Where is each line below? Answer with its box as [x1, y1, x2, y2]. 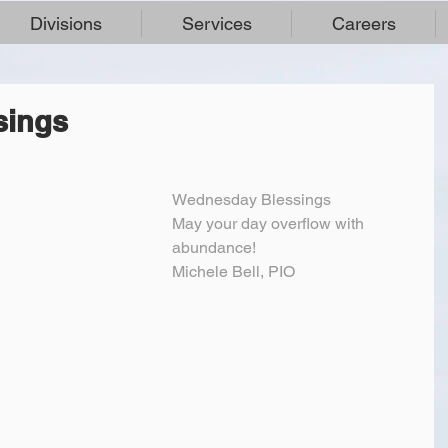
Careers [331, 13, 396, 34]
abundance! [172, 238, 256, 257]
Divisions [29, 13, 102, 34]
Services [181, 13, 252, 34]
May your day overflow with [172, 214, 368, 233]
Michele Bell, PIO [172, 262, 295, 281]
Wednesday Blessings [172, 190, 331, 209]
